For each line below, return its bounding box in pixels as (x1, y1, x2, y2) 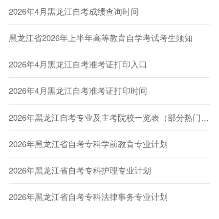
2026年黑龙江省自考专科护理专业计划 (8, 164, 151, 176)
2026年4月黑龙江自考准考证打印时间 (8, 85, 147, 97)
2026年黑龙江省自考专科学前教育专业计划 (8, 137, 168, 150)
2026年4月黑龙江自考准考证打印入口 (8, 58, 147, 70)
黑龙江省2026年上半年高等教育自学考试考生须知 (8, 32, 193, 44)
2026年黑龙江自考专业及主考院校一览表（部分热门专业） (200, 111, 209, 123)
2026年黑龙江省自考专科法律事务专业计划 (8, 190, 168, 202)
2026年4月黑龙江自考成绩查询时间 (8, 5, 139, 18)
